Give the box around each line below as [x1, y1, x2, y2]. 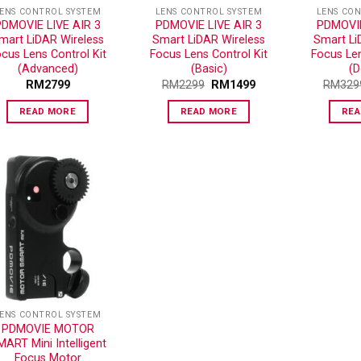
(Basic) [190, 62, 227, 77]
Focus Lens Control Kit [150, 48, 268, 62]
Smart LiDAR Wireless [152, 33, 265, 48]
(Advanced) [17, 62, 78, 77]
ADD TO [56, 226, 91, 237]
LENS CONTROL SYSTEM [155, 6, 263, 17]
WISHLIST [51, 239, 97, 251]
